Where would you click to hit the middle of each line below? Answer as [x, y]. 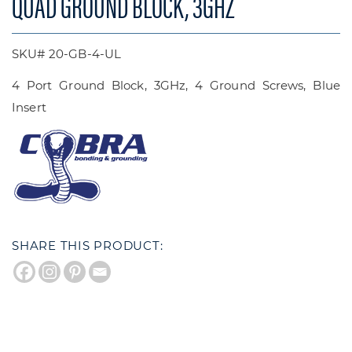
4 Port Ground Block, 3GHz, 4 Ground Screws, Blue [176, 85]
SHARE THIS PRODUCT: [88, 245]
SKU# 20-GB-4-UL [67, 53]
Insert [29, 107]
